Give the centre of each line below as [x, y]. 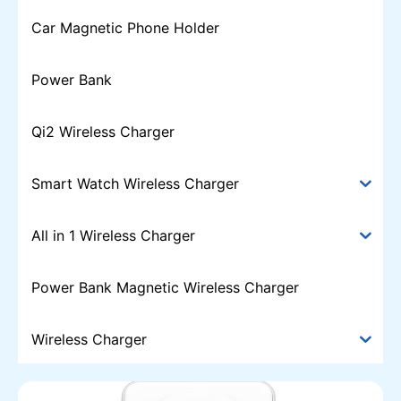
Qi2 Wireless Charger [103, 132]
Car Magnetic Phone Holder [125, 28]
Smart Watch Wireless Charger [135, 183]
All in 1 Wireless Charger [113, 235]
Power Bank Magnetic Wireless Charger [165, 287]
